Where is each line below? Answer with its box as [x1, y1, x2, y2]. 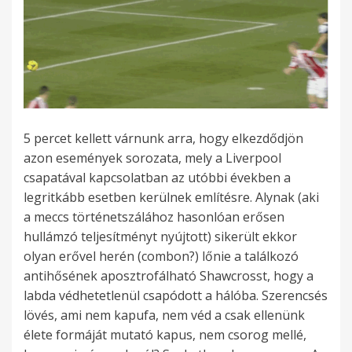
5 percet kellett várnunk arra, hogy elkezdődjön [24, 130, 303, 148]
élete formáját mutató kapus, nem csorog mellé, [24, 326, 306, 344]
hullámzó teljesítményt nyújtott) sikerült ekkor [24, 228, 297, 246]
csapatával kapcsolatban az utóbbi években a [24, 169, 291, 187]
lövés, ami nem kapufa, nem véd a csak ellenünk [24, 306, 305, 324]
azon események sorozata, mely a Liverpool [24, 149, 281, 167]
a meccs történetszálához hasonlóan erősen [24, 208, 284, 226]
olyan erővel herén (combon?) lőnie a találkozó [24, 247, 299, 266]
